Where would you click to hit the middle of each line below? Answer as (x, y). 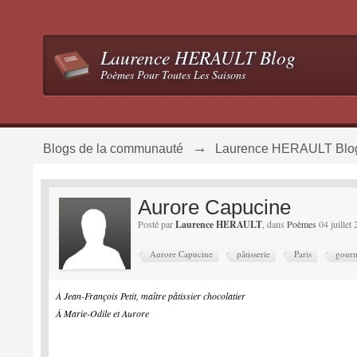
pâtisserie (254, 254)
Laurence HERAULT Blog (198, 57)
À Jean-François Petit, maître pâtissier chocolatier (151, 296)
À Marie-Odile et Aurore (103, 313)
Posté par (157, 224)
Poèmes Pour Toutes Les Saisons (173, 75)
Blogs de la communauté (113, 149)
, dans (275, 224)
